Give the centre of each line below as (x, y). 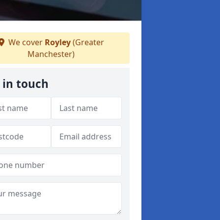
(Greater (87, 42)
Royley (57, 42)
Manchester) (51, 54)
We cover (25, 42)
